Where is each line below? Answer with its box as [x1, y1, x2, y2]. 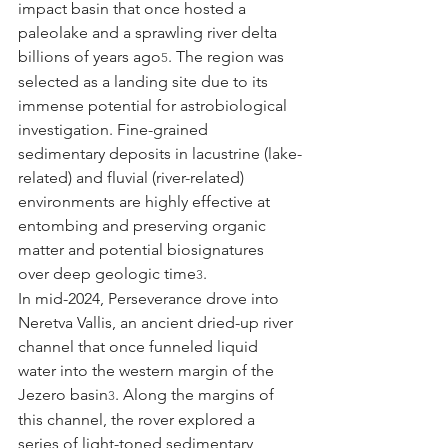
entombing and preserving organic [18, 215, 270, 235]
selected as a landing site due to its [18, 71, 272, 91]
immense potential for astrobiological [18, 95, 291, 115]
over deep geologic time [18, 263, 196, 283]
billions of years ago [18, 46, 161, 66]
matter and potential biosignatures [18, 239, 268, 259]
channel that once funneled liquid [18, 336, 262, 356]
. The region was [168, 46, 288, 66]
